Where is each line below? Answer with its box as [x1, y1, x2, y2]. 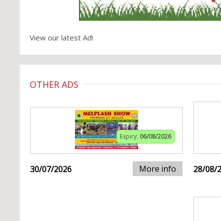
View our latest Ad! [30, 33, 93, 42]
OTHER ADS [30, 78, 78, 90]
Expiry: [120, 132, 140, 141]
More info [139, 163, 176, 174]
